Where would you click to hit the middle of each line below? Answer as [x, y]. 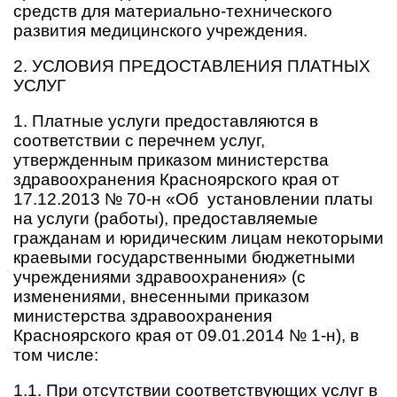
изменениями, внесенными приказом [161, 296]
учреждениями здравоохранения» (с [160, 277]
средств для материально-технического [173, 11]
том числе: [56, 355]
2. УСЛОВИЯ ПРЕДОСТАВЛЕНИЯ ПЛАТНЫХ [192, 66]
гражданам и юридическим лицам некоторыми [198, 238]
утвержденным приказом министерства [171, 160]
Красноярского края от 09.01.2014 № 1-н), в [186, 335]
